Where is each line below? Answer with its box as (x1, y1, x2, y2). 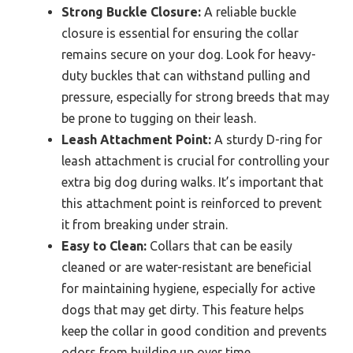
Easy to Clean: (61, 239, 147, 254)
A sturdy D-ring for (211, 132, 322, 147)
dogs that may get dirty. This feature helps (61, 303, 304, 318)
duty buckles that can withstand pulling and (61, 69, 310, 84)
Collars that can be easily (147, 239, 292, 254)
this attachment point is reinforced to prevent (61, 196, 321, 211)
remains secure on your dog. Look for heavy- (61, 47, 316, 62)
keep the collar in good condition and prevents (61, 324, 327, 339)
